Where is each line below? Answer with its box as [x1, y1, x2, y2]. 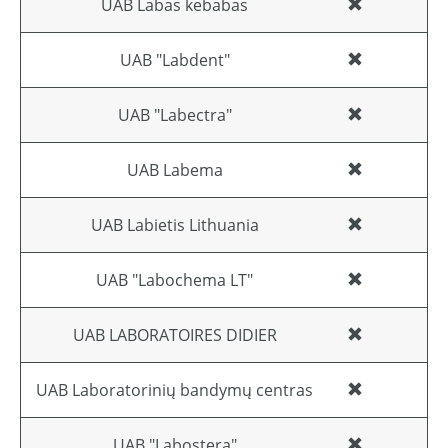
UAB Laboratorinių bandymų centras [36, 379, 313, 402]
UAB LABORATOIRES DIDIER [72, 324, 277, 347]
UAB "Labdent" [119, 49, 230, 72]
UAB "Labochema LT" [96, 269, 253, 292]
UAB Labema [126, 159, 223, 182]
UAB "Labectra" [117, 104, 232, 127]
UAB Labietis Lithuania [90, 214, 259, 237]
